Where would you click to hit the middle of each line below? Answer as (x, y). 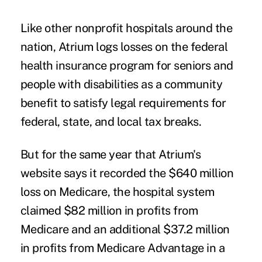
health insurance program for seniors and (127, 66)
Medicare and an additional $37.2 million (125, 230)
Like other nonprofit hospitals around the (126, 28)
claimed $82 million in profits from (109, 211)
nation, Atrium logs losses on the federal (124, 47)
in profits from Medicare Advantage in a (123, 248)
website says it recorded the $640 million (127, 173)
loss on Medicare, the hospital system (117, 192)
